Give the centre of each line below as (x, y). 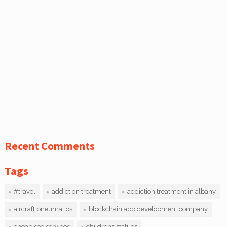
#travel (24, 192)
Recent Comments (49, 146)
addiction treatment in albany (171, 192)
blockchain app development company (148, 209)
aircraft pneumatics (43, 209)
